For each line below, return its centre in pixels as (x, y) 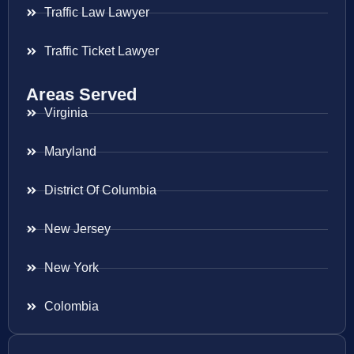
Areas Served (81, 95)
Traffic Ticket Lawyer (101, 51)
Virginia (66, 113)
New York (71, 268)
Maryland (70, 152)
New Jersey (77, 229)
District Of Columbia (100, 190)
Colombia (71, 307)
